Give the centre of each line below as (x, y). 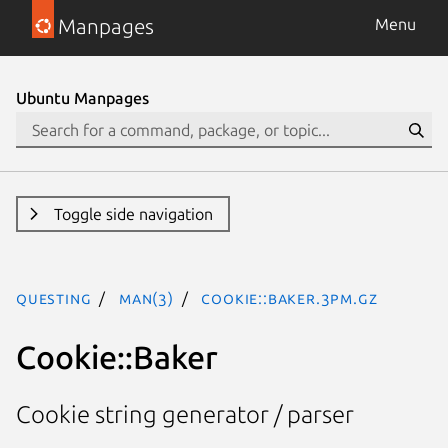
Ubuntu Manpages (82, 98)
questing (54, 298)
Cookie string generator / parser (185, 415)
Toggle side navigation (133, 214)
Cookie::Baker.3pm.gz (289, 298)
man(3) (146, 298)
